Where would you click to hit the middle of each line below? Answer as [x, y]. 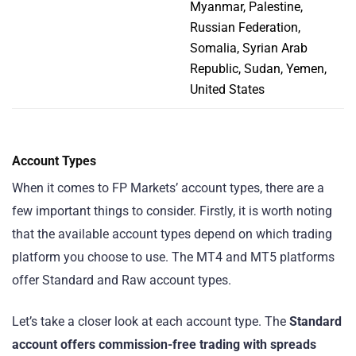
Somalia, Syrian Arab [249, 48]
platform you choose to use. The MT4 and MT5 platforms [173, 257]
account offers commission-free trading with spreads [164, 345]
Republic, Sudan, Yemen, [258, 68]
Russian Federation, [245, 27]
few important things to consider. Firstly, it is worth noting [172, 211]
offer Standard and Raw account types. [122, 281]
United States [227, 89]
